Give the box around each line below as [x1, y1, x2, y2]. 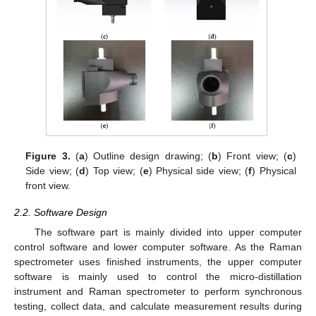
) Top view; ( [85, 164, 143, 176]
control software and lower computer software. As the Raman [14, 241, 302, 253]
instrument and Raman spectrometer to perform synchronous [14, 285, 302, 297]
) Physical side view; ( [148, 164, 249, 176]
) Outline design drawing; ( [84, 150, 212, 162]
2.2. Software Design [14, 206, 107, 218]
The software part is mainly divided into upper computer [34, 226, 302, 238]
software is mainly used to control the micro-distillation [14, 270, 302, 282]
